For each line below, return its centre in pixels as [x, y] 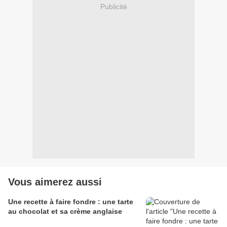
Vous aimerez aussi [55, 182]
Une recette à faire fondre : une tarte [71, 202]
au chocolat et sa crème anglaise [65, 212]
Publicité [113, 6]
